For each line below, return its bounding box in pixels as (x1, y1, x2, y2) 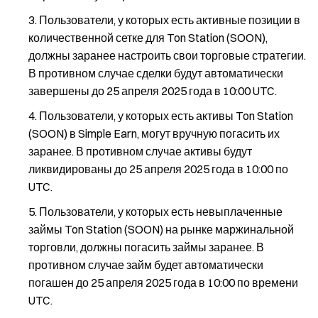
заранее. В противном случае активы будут (28, 144, 252, 158)
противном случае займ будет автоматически (28, 258, 263, 272)
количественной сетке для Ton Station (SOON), (28, 31, 268, 45)
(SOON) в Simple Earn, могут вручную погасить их (28, 126, 280, 141)
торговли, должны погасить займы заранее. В (28, 240, 264, 254)
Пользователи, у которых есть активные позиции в (39, 13, 300, 27)
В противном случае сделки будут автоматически (28, 66, 283, 80)
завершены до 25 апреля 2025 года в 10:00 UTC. (28, 84, 277, 98)
